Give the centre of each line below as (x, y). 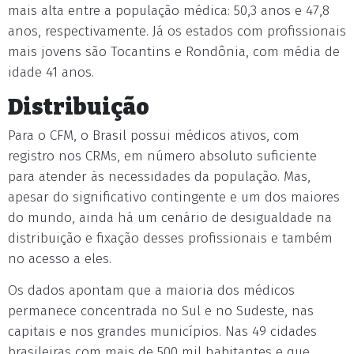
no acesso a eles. (60, 259)
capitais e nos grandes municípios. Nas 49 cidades (162, 331)
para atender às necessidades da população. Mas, (159, 177)
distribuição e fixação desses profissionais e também (170, 238)
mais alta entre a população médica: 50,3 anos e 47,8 (169, 11)
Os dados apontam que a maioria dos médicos (151, 290)
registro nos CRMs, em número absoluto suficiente (162, 156)
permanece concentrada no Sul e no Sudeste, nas (161, 311)
